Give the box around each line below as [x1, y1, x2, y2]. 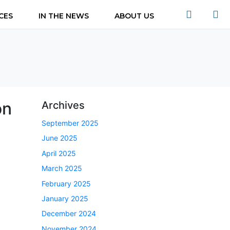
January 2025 [42, 194, 88, 203]
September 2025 [42, 119, 99, 127]
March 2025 [42, 164, 82, 173]
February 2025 [42, 179, 91, 188]
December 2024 [42, 209, 96, 218]
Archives [42, 99, 85, 111]
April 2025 [42, 148, 76, 158]
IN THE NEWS [39, 11, 89, 21]
